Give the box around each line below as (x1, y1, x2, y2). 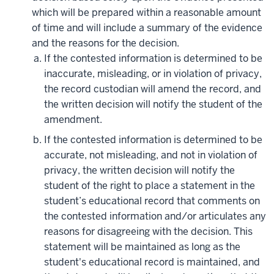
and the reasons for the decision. (32, 37, 179, 50)
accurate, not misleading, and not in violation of (44, 149, 257, 162)
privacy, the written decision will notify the (44, 164, 235, 177)
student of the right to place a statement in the (44, 179, 255, 193)
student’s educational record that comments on (44, 194, 260, 208)
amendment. (44, 113, 102, 127)
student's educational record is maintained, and (44, 256, 260, 269)
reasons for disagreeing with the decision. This (44, 225, 253, 239)
